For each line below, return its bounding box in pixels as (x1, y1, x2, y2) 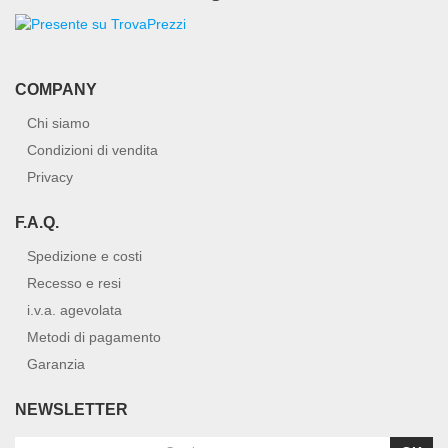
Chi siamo (27, 115, 90, 132)
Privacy (27, 169, 73, 186)
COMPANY (15, 81, 97, 99)
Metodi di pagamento (27, 329, 161, 346)
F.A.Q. (15, 214, 59, 232)
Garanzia (27, 356, 85, 373)
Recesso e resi (27, 275, 121, 292)
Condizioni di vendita (27, 142, 158, 159)
